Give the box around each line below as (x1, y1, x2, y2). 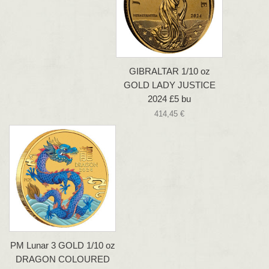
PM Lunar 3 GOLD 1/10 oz (10, 240, 115, 251)
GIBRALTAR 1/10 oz (128, 66, 210, 77)
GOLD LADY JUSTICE (123, 80, 216, 91)
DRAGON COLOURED (15, 254, 110, 265)
